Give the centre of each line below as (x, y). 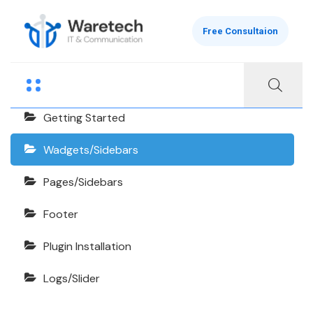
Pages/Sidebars (83, 182)
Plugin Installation (87, 246)
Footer (61, 214)
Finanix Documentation (122, 67)
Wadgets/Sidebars (91, 150)
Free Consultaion (240, 31)
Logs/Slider (72, 278)
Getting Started (84, 118)
